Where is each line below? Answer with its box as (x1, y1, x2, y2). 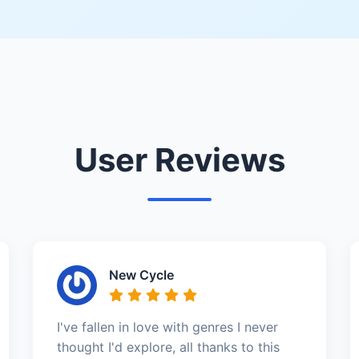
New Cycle (108, 266, 174, 283)
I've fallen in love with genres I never (56, 318, 278, 335)
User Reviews (74, 139, 285, 179)
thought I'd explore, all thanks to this (56, 338, 280, 355)
